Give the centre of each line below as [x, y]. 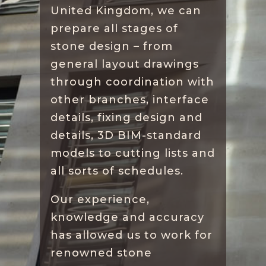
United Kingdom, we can [126, 11]
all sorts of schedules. [117, 171]
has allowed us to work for [132, 235]
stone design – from [112, 46]
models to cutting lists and [133, 153]
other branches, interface [130, 100]
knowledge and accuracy [128, 217]
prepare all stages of [115, 28]
